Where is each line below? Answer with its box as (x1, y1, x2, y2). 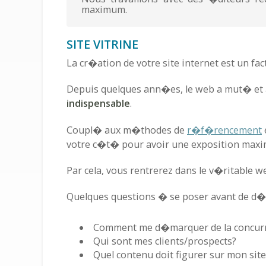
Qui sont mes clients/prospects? (93, 234, 236, 248)
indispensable (66, 97, 130, 110)
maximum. (81, 3, 127, 17)
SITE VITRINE (66, 36, 138, 53)
